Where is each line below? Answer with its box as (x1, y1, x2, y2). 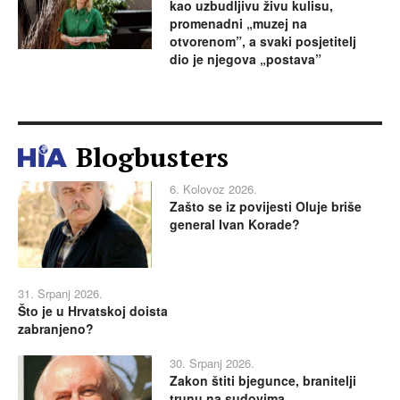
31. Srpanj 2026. (18, 285, 103, 303)
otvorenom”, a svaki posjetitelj (170, 31, 356, 50)
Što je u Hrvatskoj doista (18, 302, 168, 321)
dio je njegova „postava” (170, 49, 321, 68)
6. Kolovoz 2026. (170, 179, 257, 197)
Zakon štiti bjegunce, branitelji (170, 371, 356, 390)
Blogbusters (76, 138, 229, 175)
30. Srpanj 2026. (170, 354, 254, 372)
